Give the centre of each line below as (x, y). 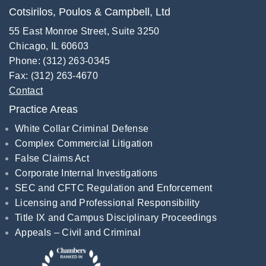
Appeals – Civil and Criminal (78, 232)
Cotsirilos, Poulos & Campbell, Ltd (90, 12)
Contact (26, 91)
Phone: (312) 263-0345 (60, 61)
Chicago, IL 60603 (49, 46)
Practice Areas (43, 109)
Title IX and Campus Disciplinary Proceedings (116, 218)
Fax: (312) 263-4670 (54, 76)
